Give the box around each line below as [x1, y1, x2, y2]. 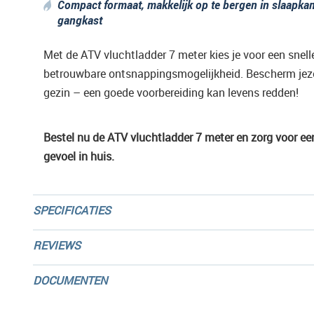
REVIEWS [33, 238, 81, 253]
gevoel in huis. [43, 149, 114, 164]
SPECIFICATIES [33, 203, 111, 218]
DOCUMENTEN [33, 273, 107, 288]
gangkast [57, 13, 102, 28]
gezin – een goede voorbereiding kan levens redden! [43, 85, 299, 100]
